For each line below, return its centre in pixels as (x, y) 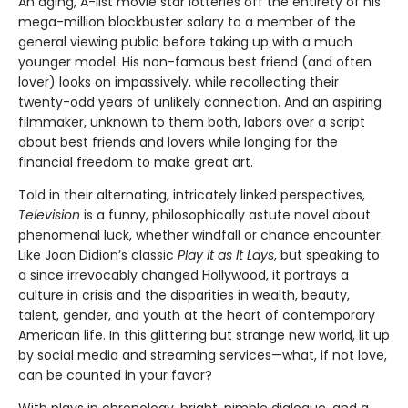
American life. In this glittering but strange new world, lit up (204, 336)
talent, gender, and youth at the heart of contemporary (197, 316)
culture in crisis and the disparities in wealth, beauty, (184, 296)
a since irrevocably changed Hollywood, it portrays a (184, 275)
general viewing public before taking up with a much (185, 42)
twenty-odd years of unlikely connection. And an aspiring (200, 102)
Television (49, 215)
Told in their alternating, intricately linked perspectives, (192, 195)
